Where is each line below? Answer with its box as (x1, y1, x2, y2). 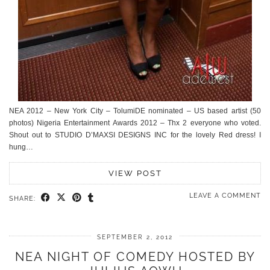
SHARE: (9, 195, 38, 203)
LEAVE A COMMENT (189, 192, 261, 200)
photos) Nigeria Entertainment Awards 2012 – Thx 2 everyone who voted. (9, 119, 261, 128)
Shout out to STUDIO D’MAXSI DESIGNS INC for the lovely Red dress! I (9, 131, 261, 140)
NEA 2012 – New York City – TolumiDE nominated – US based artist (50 (9, 107, 261, 116)
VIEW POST (108, 169, 162, 178)
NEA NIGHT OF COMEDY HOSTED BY (14, 250, 256, 265)
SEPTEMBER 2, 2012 (97, 234, 173, 241)
